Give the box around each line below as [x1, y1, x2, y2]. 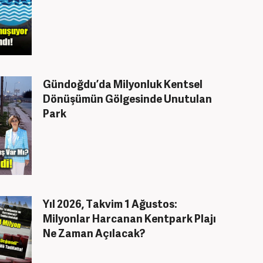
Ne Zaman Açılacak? [43, 225, 145, 240]
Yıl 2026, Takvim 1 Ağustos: [43, 196, 177, 211]
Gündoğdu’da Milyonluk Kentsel [43, 76, 203, 91]
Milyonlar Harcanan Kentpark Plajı [43, 211, 216, 225]
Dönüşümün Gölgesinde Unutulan [43, 91, 212, 106]
